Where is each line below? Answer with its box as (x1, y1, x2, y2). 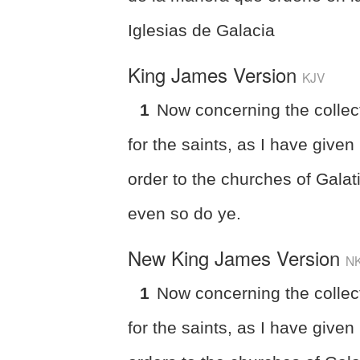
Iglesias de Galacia (128, 20, 276, 39)
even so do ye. (128, 203, 242, 223)
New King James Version (128, 243, 346, 272)
